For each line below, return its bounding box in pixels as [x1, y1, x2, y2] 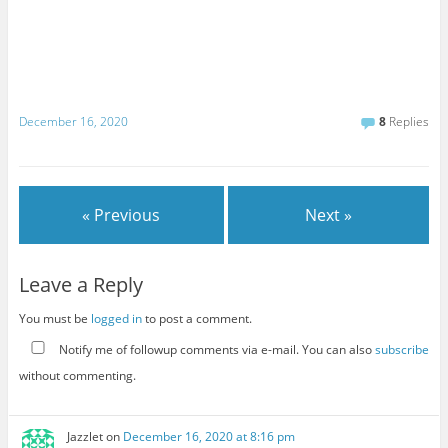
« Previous [82, 204, 161, 227]
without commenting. [18, 367, 136, 385]
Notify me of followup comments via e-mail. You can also [55, 341, 375, 359]
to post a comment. [141, 310, 252, 328]
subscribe [374, 341, 429, 359]
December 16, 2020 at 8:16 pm [123, 427, 296, 445]
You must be [18, 310, 91, 328]
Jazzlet [67, 427, 104, 445]
